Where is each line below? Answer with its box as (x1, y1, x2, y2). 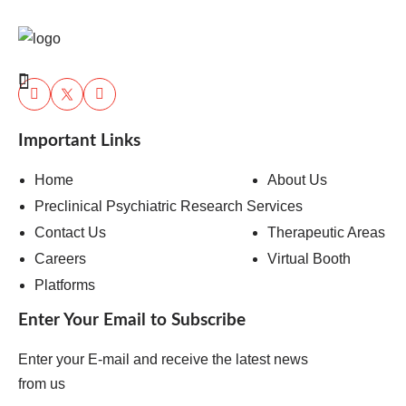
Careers (34, 251, 86, 266)
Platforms (34, 277, 95, 293)
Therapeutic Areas (267, 225, 386, 240)
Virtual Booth (267, 251, 352, 266)
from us (18, 376, 65, 391)
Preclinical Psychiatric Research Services (34, 198, 303, 214)
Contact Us (34, 225, 106, 240)
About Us (267, 172, 328, 188)
